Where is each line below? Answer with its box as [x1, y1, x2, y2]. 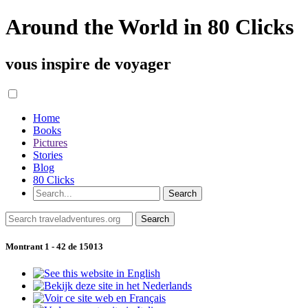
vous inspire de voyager [5, 54, 171, 73]
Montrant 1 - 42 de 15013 [5, 241, 103, 252]
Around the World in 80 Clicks [5, 14, 294, 40]
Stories [33, 148, 63, 161]
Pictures [33, 136, 67, 148]
